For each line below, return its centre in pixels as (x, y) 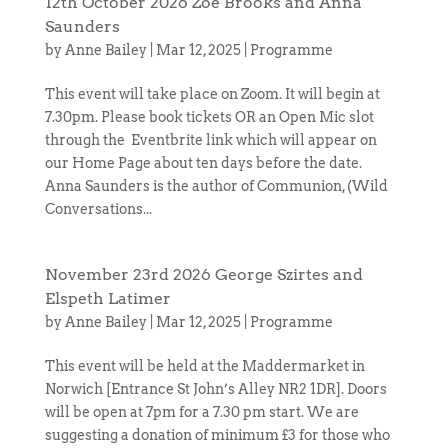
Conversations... (98, 209)
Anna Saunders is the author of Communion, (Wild (216, 186)
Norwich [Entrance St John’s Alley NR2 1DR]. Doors (215, 389)
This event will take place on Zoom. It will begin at (212, 94)
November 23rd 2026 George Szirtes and (203, 274)
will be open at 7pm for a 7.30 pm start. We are (201, 412)
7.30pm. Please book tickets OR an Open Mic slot (209, 117)
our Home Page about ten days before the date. (203, 163)
